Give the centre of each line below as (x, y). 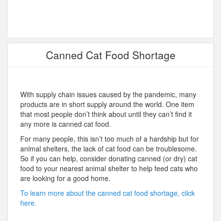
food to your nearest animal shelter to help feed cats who (109, 168)
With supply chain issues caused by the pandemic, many (108, 94)
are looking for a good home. (65, 178)
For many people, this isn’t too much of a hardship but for (110, 139)
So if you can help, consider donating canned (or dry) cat (109, 159)
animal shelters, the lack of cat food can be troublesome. (109, 149)
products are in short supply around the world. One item (107, 104)
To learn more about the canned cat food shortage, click (108, 193)
